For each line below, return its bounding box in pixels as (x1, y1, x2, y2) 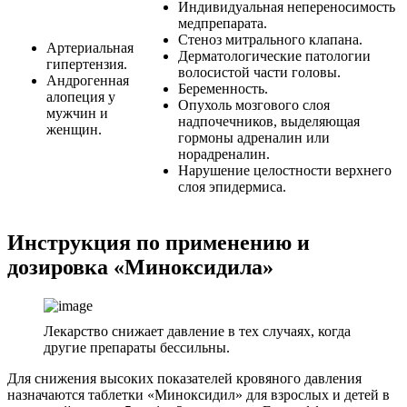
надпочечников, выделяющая (178, 114, 360, 130)
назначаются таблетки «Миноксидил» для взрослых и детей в (7, 387, 390, 403)
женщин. (46, 122, 102, 138)
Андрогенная (46, 73, 129, 89)
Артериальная (46, 40, 134, 56)
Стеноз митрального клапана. (178, 32, 362, 48)
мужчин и (46, 105, 108, 122)
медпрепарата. (178, 15, 267, 32)
